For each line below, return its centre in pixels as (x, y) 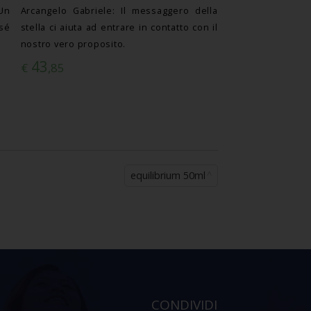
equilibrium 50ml (168, 176)
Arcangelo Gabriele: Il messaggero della (119, 11)
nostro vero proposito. (73, 44)
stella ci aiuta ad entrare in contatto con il (119, 28)
